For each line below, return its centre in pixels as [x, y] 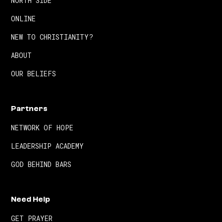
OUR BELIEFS [34, 74]
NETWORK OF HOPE [42, 128]
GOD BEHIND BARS [41, 165]
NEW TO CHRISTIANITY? [52, 37]
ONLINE [24, 19]
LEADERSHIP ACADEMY [48, 146]
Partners [29, 109]
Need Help [31, 199]
